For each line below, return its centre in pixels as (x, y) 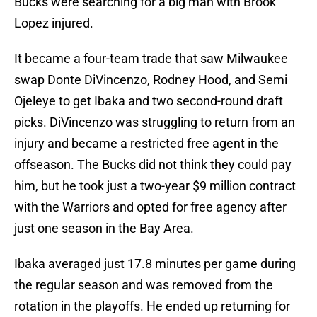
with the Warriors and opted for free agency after (150, 207)
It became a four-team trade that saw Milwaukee (151, 59)
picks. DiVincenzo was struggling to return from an (155, 122)
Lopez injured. (54, 23)
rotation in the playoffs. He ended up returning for (152, 306)
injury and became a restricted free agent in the (146, 144)
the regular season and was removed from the (144, 285)
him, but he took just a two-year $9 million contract (155, 186)
